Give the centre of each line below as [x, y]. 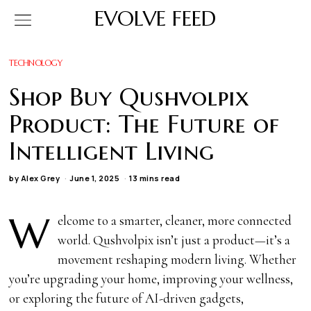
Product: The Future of [144, 124]
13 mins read [155, 178]
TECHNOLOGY [36, 63]
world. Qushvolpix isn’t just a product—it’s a [174, 239]
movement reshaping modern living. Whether [177, 259]
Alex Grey [40, 178]
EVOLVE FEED [155, 18]
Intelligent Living [112, 151]
